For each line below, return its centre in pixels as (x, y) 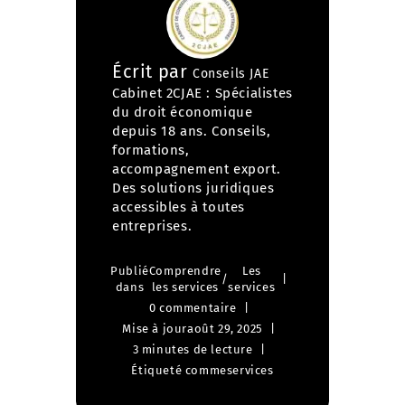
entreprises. (152, 226)
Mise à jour (155, 329)
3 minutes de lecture (193, 349)
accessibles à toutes (179, 207)
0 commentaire (193, 308)
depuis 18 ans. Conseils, (192, 131)
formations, (151, 150)
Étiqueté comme (179, 370)
